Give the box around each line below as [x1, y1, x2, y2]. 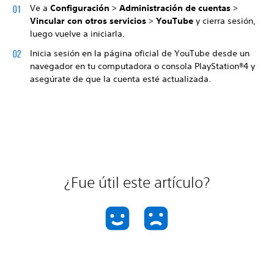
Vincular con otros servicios [30, 15, 149, 26]
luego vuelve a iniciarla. [30, 28, 125, 39]
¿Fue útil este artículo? [64, 173, 210, 191]
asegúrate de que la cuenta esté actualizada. [30, 73, 211, 84]
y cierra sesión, [193, 15, 256, 26]
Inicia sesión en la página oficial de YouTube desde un [30, 47, 250, 59]
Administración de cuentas [119, 2, 231, 13]
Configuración [50, 2, 109, 13]
